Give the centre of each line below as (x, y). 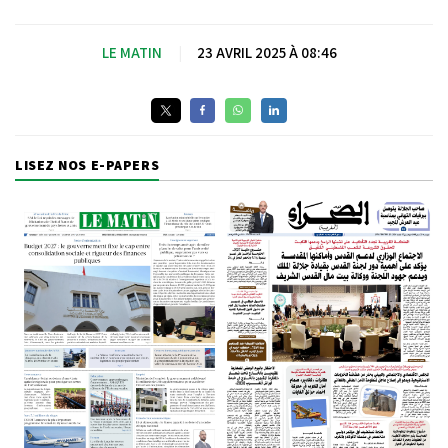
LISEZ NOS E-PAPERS (87, 164)
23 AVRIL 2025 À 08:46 (266, 52)
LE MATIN (131, 52)
